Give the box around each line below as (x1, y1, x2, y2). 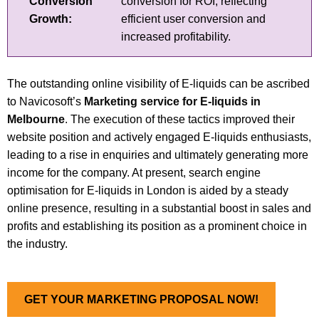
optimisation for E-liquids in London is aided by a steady (7, 184, 288, 197)
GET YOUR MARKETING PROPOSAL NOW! (24, 293, 258, 305)
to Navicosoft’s (7, 95, 84, 108)
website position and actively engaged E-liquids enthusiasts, (7, 130, 311, 143)
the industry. (7, 237, 68, 250)
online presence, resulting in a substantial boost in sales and (7, 202, 311, 214)
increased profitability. (121, 30, 231, 43)
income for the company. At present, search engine (7, 166, 261, 179)
